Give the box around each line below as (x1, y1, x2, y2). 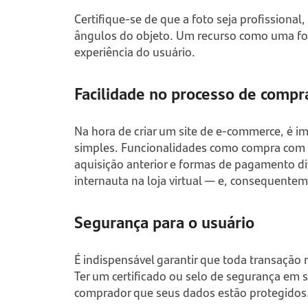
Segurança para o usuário (74, 210, 254, 233)
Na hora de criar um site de (74, 122, 216, 140)
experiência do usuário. (74, 43, 195, 60)
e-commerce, (215, 122, 284, 140)
